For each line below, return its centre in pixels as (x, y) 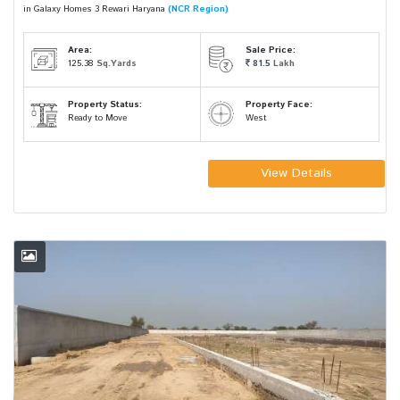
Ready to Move (98, 118)
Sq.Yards (117, 63)
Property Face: (279, 104)
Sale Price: (270, 50)
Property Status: (105, 104)
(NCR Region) (198, 9)
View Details (296, 173)
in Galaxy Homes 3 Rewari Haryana (96, 9)
